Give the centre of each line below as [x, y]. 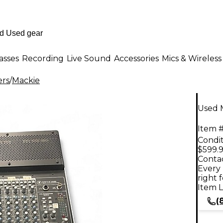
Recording [43, 58]
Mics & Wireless [192, 58]
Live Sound [89, 58]
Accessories [136, 58]
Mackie [26, 80]
